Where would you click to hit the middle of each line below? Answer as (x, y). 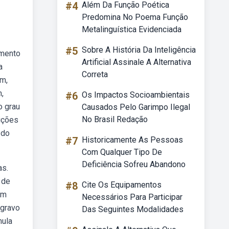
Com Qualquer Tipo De (122, 152)
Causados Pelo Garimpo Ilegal (136, 107)
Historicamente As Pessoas (132, 140)
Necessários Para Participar (132, 197)
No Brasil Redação (115, 119)
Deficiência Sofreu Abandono (134, 164)
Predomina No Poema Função (135, 17)
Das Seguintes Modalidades (133, 209)
